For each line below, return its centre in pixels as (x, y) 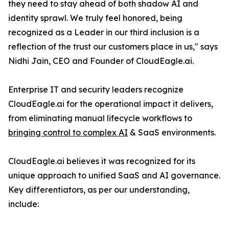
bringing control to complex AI (68, 133)
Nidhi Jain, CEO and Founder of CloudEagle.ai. (101, 61)
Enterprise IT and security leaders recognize (96, 90)
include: (24, 204)
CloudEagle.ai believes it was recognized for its (102, 161)
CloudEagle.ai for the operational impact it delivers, (111, 104)
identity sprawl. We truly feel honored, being (95, 18)
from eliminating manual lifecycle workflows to (100, 118)
